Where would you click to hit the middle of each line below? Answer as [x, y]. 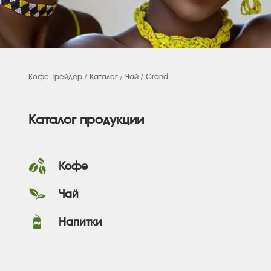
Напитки [80, 222]
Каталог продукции [86, 119]
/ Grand [153, 77]
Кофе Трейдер [55, 77]
